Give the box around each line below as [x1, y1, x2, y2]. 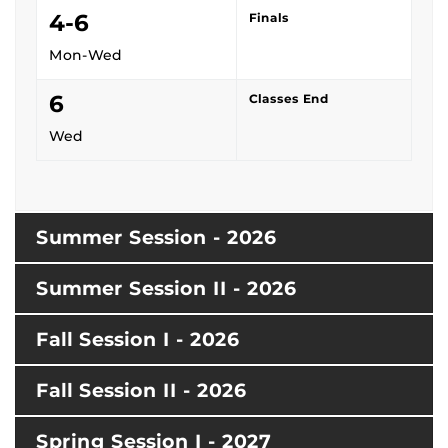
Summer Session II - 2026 [36, 276, 296, 300]
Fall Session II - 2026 [36, 378, 246, 402]
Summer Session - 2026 [36, 225, 276, 249]
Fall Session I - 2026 [36, 327, 239, 351]
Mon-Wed [49, 46, 122, 64]
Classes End [249, 91, 329, 106]
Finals [249, 10, 289, 25]
